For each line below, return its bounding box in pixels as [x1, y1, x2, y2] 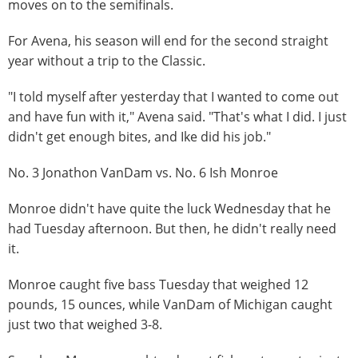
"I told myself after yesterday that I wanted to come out [8, 87, 339, 105]
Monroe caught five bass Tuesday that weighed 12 [8, 275, 308, 293]
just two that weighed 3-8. [8, 315, 162, 333]
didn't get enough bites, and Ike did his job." [8, 127, 271, 145]
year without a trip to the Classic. [8, 51, 205, 70]
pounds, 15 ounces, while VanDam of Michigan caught [8, 295, 332, 313]
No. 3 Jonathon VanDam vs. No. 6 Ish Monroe [8, 163, 278, 181]
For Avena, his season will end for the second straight [8, 31, 328, 50]
